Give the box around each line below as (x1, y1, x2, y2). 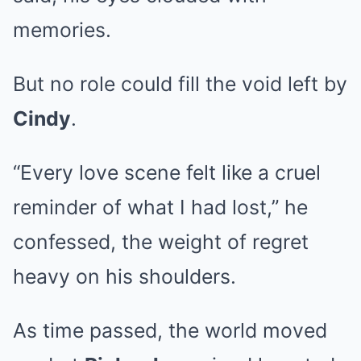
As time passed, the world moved (13, 318, 327, 343)
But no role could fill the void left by (13, 72, 347, 97)
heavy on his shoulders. (13, 264, 236, 289)
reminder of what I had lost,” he (13, 195, 308, 220)
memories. (13, 18, 111, 43)
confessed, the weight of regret (13, 230, 309, 255)
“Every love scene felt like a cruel (13, 160, 321, 185)
